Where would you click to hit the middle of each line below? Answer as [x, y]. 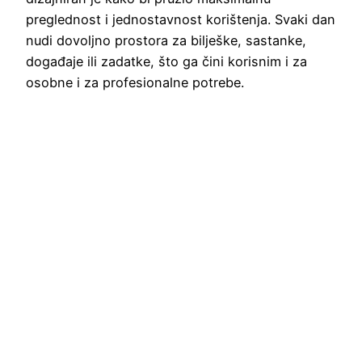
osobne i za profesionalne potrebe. [135, 82]
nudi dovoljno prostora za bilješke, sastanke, [166, 40]
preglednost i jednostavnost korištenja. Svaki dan [181, 19]
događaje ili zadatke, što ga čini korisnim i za [166, 61]
